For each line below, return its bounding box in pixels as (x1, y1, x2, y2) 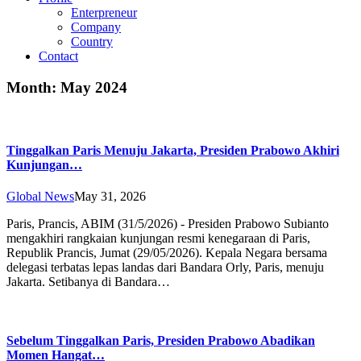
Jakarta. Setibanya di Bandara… (6, 274, 170, 288)
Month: (6, 78, 60, 96)
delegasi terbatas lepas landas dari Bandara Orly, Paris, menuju (6, 259, 324, 274)
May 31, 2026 (74, 189, 146, 203)
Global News (6, 189, 74, 203)
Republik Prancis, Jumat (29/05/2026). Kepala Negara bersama (6, 245, 327, 259)
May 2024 (60, 78, 127, 96)
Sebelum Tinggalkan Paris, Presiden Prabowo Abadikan (6, 334, 315, 348)
